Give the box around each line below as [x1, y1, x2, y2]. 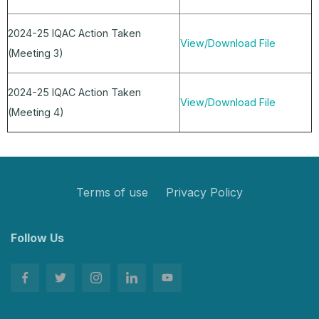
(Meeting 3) [8, 47, 63, 60]
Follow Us [11, 231, 64, 246]
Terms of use [76, 185, 148, 200]
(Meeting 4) [8, 106, 64, 119]
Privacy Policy [166, 185, 243, 200]
